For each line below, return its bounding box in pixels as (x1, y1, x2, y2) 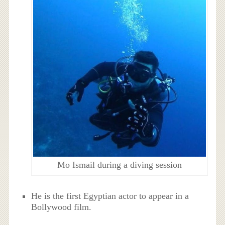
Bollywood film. (31, 201, 92, 212)
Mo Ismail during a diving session (57, 160, 182, 170)
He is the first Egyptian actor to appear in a (31, 190, 189, 201)
